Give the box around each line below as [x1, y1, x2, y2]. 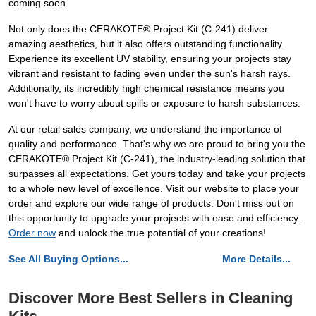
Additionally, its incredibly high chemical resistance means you [8, 83, 284, 95]
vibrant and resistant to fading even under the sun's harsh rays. [8, 68, 291, 80]
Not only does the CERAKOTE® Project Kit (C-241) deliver [8, 23, 268, 35]
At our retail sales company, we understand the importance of [8, 123, 282, 135]
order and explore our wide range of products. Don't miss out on [8, 197, 294, 209]
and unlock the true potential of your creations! [56, 227, 266, 239]
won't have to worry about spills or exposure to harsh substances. [8, 97, 300, 109]
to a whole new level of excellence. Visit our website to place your [8, 183, 299, 195]
